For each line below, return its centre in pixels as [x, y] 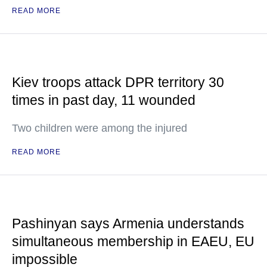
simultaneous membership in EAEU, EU [133, 241]
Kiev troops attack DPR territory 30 [118, 82]
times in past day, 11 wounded [104, 100]
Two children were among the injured [100, 128]
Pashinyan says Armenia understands [128, 223]
